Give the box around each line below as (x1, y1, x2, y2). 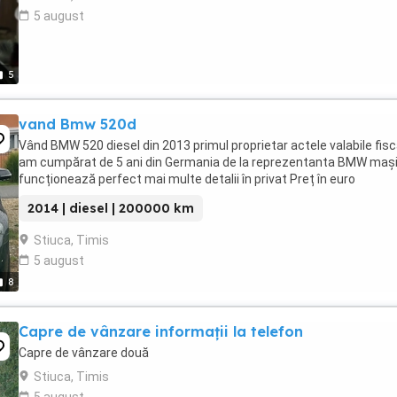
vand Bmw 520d (19, 115, 136, 133)
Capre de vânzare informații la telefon (19, 323, 303, 340)
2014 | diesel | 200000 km (27, 200, 194, 216)
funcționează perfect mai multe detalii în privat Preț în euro (19, 172, 355, 186)
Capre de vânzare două (19, 346, 149, 360)
